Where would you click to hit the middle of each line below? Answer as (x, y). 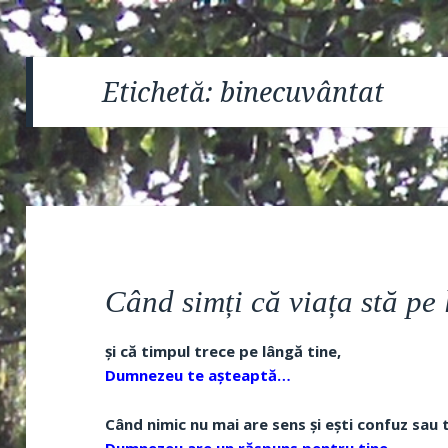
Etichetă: (161, 91)
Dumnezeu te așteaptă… (198, 374)
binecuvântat (302, 91)
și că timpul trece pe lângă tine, (223, 350)
